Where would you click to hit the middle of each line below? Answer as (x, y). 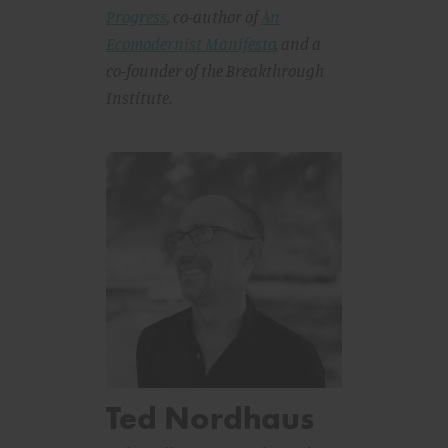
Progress (136, 17)
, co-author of (214, 17)
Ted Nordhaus (210, 419)
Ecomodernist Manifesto (190, 44)
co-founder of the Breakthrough (215, 71)
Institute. (139, 98)
